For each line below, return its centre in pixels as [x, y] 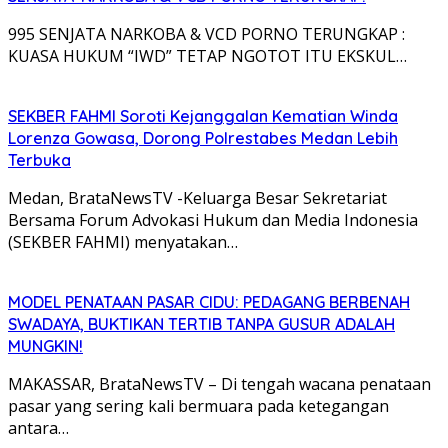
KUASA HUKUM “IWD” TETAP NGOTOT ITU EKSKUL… [207, 56]
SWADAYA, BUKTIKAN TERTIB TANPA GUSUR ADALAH [201, 324]
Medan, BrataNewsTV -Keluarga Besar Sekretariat [197, 198]
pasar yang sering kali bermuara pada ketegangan [198, 406]
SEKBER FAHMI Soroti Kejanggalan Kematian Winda [203, 116]
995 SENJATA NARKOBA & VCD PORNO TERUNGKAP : [206, 34]
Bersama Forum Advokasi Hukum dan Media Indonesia [213, 220]
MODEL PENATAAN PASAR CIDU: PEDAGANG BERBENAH [209, 302]
